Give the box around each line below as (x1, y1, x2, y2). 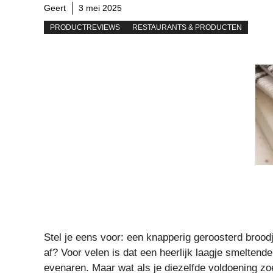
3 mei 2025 (79, 2, 122, 13)
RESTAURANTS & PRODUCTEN (132, 23, 242, 32)
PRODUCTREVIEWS (50, 23, 120, 32)
